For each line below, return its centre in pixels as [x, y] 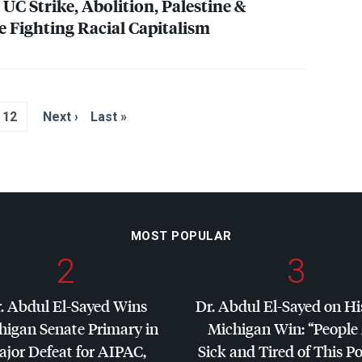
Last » [109, 117]
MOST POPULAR [181, 236]
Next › [61, 117]
